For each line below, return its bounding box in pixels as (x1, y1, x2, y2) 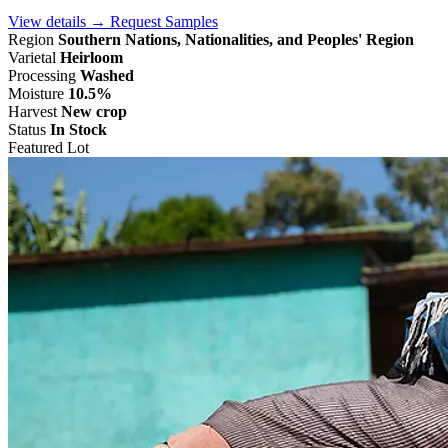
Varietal (8, 49, 56, 67)
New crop (61, 103, 127, 121)
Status (8, 121, 46, 139)
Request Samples (110, 13, 218, 31)
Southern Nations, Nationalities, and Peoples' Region (58, 31, 414, 49)
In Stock (50, 121, 107, 139)
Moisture (8, 85, 64, 103)
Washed (80, 67, 134, 85)
